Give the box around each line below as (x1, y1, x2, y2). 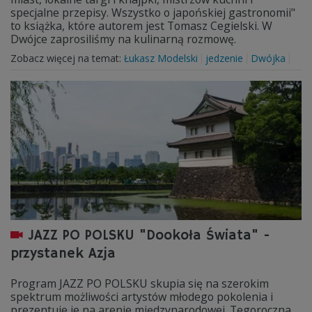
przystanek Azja (10, 245, 116, 263)
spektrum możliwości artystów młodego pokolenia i (10, 289, 273, 304)
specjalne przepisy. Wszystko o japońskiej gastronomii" (10, 5, 295, 20)
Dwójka (251, 52, 286, 65)
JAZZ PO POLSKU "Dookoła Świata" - (28, 227, 270, 244)
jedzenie (205, 52, 243, 65)
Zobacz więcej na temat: (10, 52, 124, 65)
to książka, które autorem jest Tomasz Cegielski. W (10, 18, 272, 33)
